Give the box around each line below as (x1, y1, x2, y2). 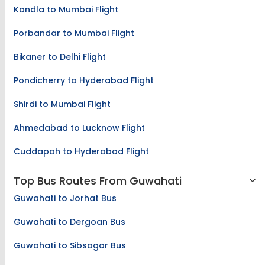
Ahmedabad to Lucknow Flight (14, 122, 145, 134)
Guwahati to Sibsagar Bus (14, 240, 126, 251)
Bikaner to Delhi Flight (14, 51, 106, 63)
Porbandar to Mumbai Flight (14, 27, 134, 39)
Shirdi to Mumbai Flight (14, 98, 111, 110)
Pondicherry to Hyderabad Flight (14, 75, 154, 86)
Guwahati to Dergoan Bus (14, 216, 125, 228)
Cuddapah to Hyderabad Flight (14, 146, 149, 157)
